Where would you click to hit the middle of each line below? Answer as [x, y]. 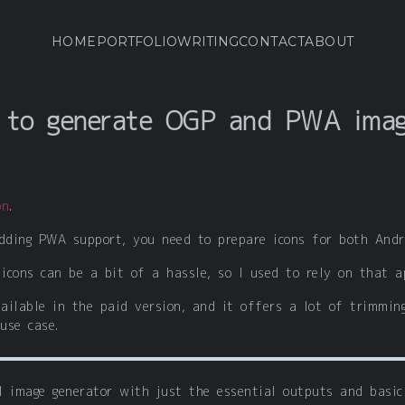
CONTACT [271, 42]
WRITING [207, 42]
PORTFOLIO [137, 42]
